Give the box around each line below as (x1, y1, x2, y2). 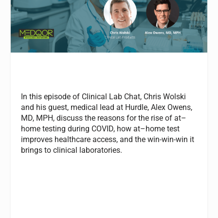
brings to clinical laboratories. (20, 145, 122, 155)
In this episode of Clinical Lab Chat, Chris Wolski (20, 91, 186, 101)
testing (42, 124, 66, 133)
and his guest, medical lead (20, 102, 116, 112)
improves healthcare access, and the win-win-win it (20, 134, 194, 144)
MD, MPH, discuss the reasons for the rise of (20, 113, 174, 123)
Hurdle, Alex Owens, (123, 102, 192, 112)
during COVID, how (65, 124, 133, 133)
